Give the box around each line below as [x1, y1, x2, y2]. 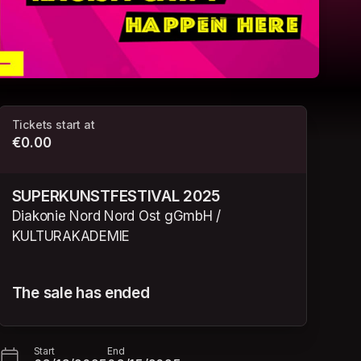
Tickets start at [11, 118, 95, 132]
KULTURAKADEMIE [11, 227, 131, 244]
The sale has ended [11, 283, 150, 302]
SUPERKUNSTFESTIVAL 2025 [11, 186, 221, 205]
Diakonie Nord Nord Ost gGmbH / [11, 207, 222, 224]
